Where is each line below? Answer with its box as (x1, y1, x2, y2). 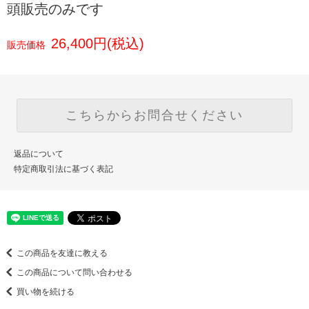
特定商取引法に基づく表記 (14, 164, 113, 175)
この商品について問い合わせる (17, 267, 132, 277)
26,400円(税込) (51, 36, 144, 52)
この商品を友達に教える (17, 248, 108, 258)
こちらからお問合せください (66, 108, 243, 123)
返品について (14, 149, 63, 159)
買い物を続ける (17, 286, 74, 297)
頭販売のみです (7, 1, 103, 17)
